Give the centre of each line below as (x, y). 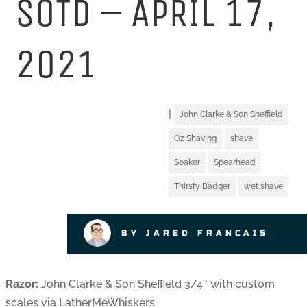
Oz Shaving (196, 139)
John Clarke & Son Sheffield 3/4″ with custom (157, 284)
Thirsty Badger (202, 187)
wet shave (264, 187)
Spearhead (235, 163)
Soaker (187, 163)
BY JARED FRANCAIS (195, 233)
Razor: (22, 284)
